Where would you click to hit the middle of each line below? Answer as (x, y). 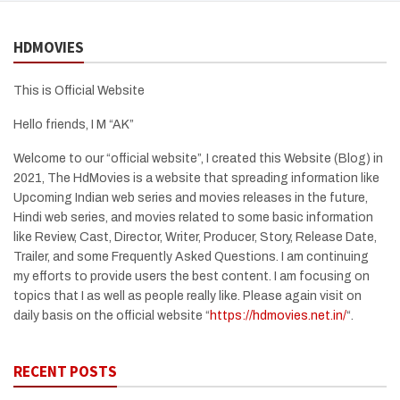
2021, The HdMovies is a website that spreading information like (196, 178)
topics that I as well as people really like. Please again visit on (187, 296)
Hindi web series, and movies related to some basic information (193, 217)
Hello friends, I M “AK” (74, 124)
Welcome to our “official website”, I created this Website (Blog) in (198, 158)
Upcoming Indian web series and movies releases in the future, (191, 197)
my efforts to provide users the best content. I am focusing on (192, 276)
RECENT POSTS (65, 371)
